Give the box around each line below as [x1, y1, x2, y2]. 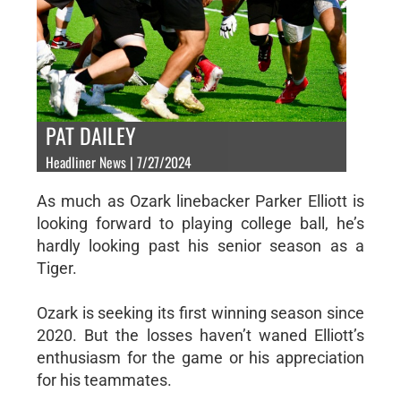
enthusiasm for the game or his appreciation [36, 347, 365, 367]
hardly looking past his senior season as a [36, 235, 365, 255]
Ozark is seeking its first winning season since [36, 303, 365, 322]
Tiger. [36, 258, 77, 277]
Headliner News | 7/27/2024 [45, 150, 192, 173]
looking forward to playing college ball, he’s [36, 213, 365, 233]
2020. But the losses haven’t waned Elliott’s [36, 325, 365, 345]
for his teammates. [36, 370, 172, 389]
